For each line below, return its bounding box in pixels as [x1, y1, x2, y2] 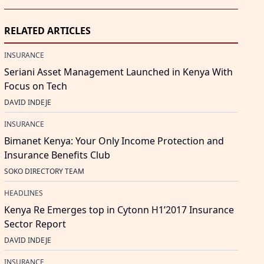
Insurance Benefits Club [4, 148, 110, 162]
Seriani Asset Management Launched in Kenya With [4, 65, 233, 79]
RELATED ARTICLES [4, 24, 91, 38]
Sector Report [4, 217, 66, 231]
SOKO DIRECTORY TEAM [4, 166, 84, 177]
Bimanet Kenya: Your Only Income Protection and [4, 134, 224, 148]
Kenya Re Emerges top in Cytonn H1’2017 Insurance [4, 203, 234, 217]
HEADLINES [4, 188, 43, 199]
